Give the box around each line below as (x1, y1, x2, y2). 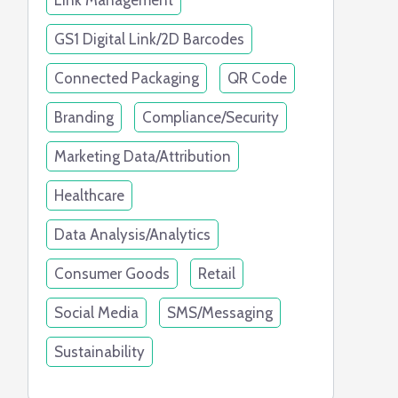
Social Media (54, 304, 139, 322)
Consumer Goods (54, 265, 170, 283)
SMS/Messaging (167, 304, 273, 322)
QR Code (227, 69, 287, 87)
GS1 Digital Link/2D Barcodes (54, 30, 244, 48)
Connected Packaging (54, 69, 199, 87)
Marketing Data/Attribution (54, 147, 231, 165)
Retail (198, 265, 235, 283)
